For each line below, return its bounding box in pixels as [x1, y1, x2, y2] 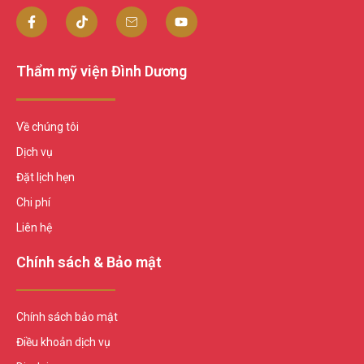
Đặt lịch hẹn [16, 170, 75, 184]
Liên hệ [16, 220, 52, 234]
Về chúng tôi [16, 119, 79, 133]
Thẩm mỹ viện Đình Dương [16, 63, 187, 80]
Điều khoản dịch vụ [16, 336, 110, 349]
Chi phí [16, 195, 50, 209]
